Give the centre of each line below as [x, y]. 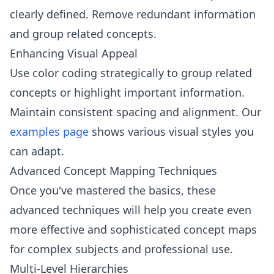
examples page [49, 131]
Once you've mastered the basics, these [113, 190]
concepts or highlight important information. [127, 92]
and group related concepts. [83, 34]
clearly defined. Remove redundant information [133, 14]
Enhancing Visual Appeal [74, 53]
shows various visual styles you [171, 131]
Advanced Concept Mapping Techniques [113, 171]
